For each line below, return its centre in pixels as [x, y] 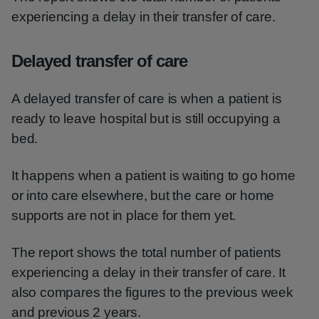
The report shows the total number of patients [146, 252]
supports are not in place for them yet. [124, 215]
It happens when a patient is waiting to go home [153, 176]
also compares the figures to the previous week [152, 292]
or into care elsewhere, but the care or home [143, 195]
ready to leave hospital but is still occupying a [146, 119]
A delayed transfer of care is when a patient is [147, 99]
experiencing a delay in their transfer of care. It [148, 272]
